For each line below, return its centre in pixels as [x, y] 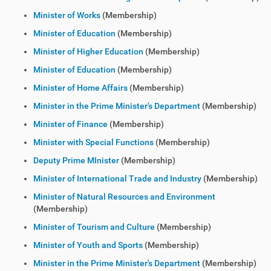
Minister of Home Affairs [80, 88]
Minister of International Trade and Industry [117, 178]
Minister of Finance [70, 124]
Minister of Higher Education [88, 51]
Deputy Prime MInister [76, 160]
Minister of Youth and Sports [88, 245]
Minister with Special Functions [93, 142]
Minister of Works [67, 15]
